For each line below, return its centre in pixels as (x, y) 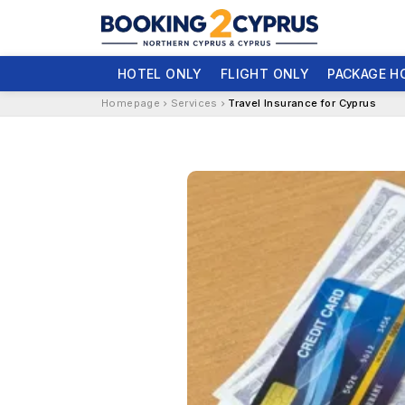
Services (194, 104)
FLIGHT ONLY (265, 73)
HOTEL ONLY (160, 73)
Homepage (131, 104)
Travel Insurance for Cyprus (302, 104)
